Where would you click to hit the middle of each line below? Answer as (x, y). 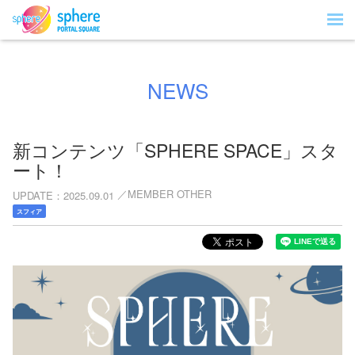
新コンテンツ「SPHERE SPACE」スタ (176, 150)
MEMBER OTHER (170, 194)
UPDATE (33, 195)
